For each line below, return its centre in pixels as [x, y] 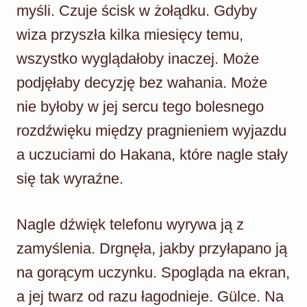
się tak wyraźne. [70, 178]
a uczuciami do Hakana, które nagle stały [152, 154]
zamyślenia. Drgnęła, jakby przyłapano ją [152, 248]
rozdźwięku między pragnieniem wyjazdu [151, 130]
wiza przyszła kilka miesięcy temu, [130, 34]
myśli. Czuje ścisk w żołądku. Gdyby [137, 10]
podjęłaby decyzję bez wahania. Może [142, 82]
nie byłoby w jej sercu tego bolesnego [140, 106]
